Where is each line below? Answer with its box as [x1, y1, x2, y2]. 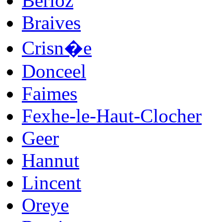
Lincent [22, 171, 81, 193]
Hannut [22, 149, 79, 171]
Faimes [22, 82, 77, 104]
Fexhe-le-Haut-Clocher [22, 105, 202, 126]
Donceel [22, 60, 86, 82]
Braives [22, 11, 81, 33]
